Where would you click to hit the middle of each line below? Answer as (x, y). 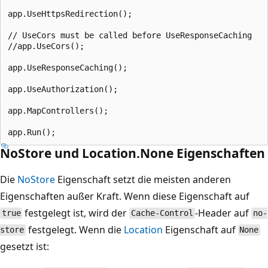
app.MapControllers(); (58, 110)
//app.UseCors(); (46, 46)
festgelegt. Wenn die (74, 229)
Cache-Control (162, 213)
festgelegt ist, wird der (76, 213)
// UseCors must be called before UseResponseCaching (130, 35)
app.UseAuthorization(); (63, 89)
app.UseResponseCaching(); (68, 67)
